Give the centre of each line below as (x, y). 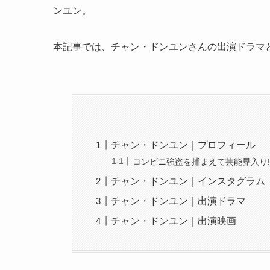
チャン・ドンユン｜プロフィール (184, 145)
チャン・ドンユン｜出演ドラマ (179, 201)
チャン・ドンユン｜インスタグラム (188, 181)
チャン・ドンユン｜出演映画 (174, 221)
